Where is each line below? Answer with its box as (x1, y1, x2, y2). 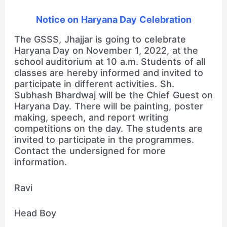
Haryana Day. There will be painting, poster (14, 100, 203, 111)
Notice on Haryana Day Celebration (35, 14, 192, 25)
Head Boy (14, 208, 57, 219)
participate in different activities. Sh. (14, 78, 174, 89)
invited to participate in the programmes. (14, 134, 195, 145)
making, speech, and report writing (14, 111, 168, 123)
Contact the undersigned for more (14, 145, 166, 156)
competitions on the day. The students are (14, 123, 203, 134)
